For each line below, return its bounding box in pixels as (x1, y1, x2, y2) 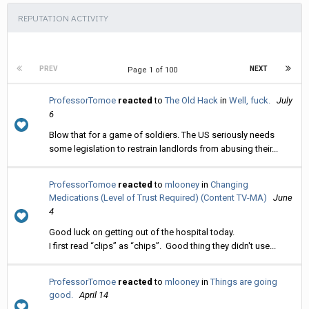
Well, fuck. (229, 94, 270, 106)
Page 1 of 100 (128, 65, 181, 74)
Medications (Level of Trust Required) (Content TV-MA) (49, 192, 267, 203)
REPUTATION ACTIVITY (18, 11, 108, 23)
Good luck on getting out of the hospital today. (49, 226, 235, 237)
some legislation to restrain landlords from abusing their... (49, 143, 278, 154)
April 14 (79, 289, 108, 300)
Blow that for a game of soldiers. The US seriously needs (49, 129, 275, 140)
